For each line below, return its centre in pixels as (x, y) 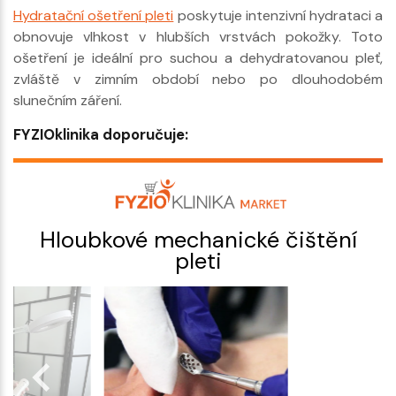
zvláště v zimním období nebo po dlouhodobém (198, 79)
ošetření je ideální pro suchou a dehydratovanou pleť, (198, 57)
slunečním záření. (68, 100)
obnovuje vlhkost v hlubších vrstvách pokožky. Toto (198, 36)
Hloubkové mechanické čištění (198, 240)
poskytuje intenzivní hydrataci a (278, 15)
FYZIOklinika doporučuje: (101, 134)
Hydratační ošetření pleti (94, 15)
